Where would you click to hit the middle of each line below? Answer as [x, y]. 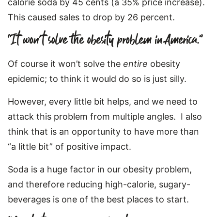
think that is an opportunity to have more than [103, 131]
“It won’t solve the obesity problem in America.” [105, 40]
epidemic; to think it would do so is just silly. [97, 78]
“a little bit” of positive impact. [70, 146]
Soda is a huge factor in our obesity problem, [100, 169]
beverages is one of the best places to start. [98, 199]
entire [137, 63]
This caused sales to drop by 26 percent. [91, 17]
